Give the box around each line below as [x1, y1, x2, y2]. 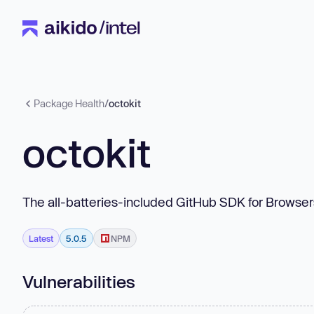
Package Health [34, 97, 104, 109]
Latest [29, 233, 53, 243]
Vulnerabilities [22, 271, 135, 292]
